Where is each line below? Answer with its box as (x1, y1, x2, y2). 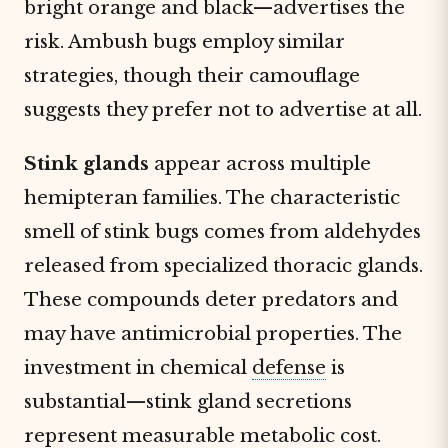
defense (252, 356, 326, 379)
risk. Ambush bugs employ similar (24, 30, 345, 53)
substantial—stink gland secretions (24, 390, 352, 413)
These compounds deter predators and (24, 288, 398, 311)
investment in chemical (24, 356, 252, 379)
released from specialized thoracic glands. (24, 254, 423, 277)
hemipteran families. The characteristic (24, 186, 400, 209)
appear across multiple (149, 152, 371, 175)
